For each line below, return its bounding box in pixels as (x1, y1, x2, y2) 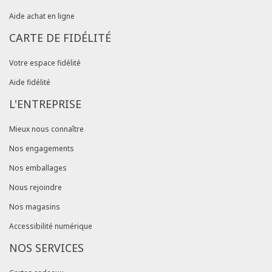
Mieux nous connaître (9, 124, 84, 135)
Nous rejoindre (9, 182, 62, 193)
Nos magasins (9, 202, 60, 212)
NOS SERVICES (9, 240, 84, 256)
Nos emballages (9, 163, 67, 174)
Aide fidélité (9, 77, 50, 88)
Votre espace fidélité (9, 58, 81, 69)
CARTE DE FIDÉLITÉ (9, 30, 111, 46)
